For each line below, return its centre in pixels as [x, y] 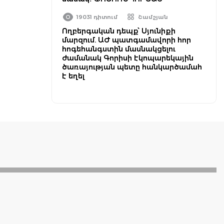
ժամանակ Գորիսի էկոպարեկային [128, 58]
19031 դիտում [97, 17]
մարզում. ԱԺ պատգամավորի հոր [126, 40]
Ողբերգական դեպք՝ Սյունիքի [119, 31]
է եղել [73, 76]
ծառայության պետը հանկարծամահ [132, 67]
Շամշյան [153, 17]
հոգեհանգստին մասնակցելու [119, 49]
